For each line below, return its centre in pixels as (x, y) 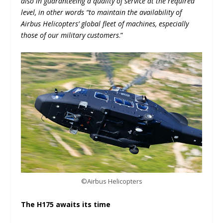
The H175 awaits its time (66, 204)
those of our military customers (70, 35)
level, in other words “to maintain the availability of (102, 12)
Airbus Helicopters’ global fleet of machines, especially (105, 24)
